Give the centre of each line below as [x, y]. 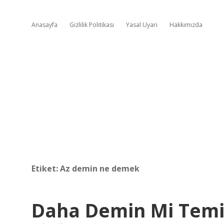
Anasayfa [44, 25]
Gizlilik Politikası [92, 25]
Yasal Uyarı [142, 25]
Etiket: [46, 168]
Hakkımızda [186, 25]
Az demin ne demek [100, 168]
